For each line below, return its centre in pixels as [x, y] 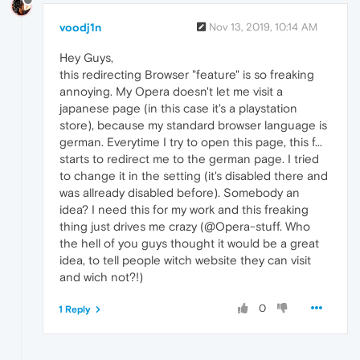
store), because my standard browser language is [193, 125]
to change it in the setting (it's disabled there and [194, 175]
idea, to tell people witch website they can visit [185, 260]
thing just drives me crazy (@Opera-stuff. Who [185, 226]
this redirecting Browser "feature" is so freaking [187, 74]
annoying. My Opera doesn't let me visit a [171, 91]
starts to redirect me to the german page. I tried [189, 158]
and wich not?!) [101, 276]
